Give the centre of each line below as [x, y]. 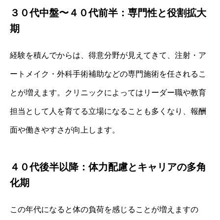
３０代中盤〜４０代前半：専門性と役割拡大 [108, 13]
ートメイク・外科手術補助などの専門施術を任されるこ [108, 74]
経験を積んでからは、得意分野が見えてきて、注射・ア [108, 55]
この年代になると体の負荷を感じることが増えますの [104, 209]
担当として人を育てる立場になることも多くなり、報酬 [108, 111]
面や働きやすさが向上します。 [65, 130]
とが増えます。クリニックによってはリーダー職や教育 [108, 92]
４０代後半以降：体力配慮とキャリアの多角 [108, 167]
